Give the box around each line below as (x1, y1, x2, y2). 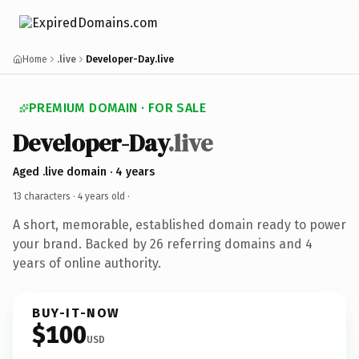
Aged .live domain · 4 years (13, 164, 155, 179)
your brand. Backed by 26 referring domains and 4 (13, 236, 313, 252)
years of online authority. (13, 255, 161, 271)
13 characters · (13, 190, 78, 202)
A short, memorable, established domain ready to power (13, 216, 346, 232)
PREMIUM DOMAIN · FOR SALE (29, 100, 206, 115)
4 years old (78, 190, 125, 202)
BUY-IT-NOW (32, 305, 120, 321)
